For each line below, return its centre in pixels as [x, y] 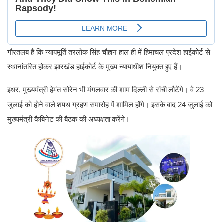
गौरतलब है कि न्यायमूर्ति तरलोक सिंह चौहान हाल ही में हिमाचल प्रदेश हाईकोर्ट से [109, 52]
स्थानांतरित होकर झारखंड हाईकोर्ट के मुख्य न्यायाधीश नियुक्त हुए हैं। [95, 66]
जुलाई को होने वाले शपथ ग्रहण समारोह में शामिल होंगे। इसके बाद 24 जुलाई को [110, 104]
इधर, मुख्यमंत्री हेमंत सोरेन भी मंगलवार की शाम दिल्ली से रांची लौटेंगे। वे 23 [106, 89]
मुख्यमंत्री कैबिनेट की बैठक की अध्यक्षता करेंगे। [69, 119]
